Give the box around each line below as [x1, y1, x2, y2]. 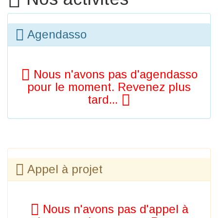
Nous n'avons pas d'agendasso [30, 68, 198, 81]
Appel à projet [24, 163, 103, 176]
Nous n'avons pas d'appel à [39, 202, 188, 216]
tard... [88, 93, 121, 107]
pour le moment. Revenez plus [27, 80, 191, 94]
